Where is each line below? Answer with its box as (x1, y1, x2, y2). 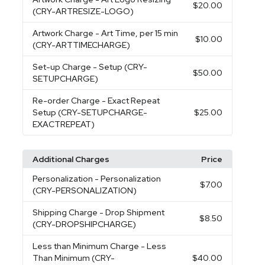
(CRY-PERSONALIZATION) (33, 185, 137, 196)
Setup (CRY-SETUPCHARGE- (33, 107, 148, 118)
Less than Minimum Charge (33, 241, 141, 251)
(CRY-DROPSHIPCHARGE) (33, 219, 137, 230)
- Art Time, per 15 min (95, 28, 179, 38)
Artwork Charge (33, 28, 96, 38)
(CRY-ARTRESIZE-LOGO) (33, 6, 134, 17)
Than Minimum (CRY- (33, 253, 115, 263)
